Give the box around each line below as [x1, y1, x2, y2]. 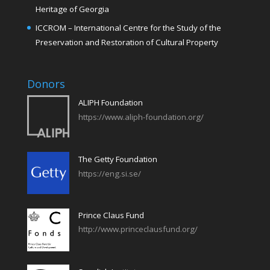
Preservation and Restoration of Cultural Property [35, 36, 218, 48]
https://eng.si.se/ [78, 168, 141, 180]
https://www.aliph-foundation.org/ [78, 111, 204, 123]
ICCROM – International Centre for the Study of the [35, 22, 221, 33]
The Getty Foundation [78, 154, 157, 165]
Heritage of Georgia [35, 3, 109, 14]
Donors [27, 77, 65, 92]
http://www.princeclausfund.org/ [78, 224, 198, 235]
